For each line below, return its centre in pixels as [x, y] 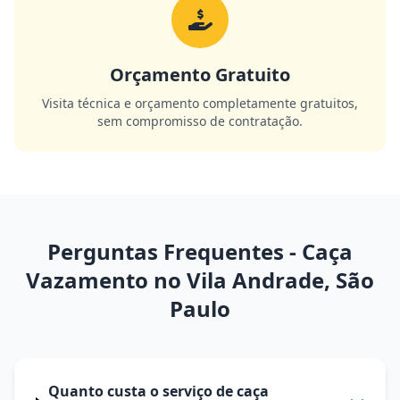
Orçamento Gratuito [200, 75]
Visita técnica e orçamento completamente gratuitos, [200, 103]
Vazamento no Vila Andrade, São [200, 280]
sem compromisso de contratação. [200, 121]
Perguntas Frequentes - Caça [200, 251]
